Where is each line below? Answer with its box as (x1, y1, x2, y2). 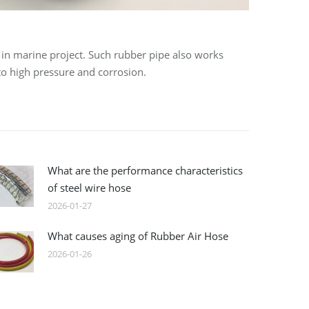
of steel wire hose (48, 180, 132, 195)
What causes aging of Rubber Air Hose (48, 228, 229, 243)
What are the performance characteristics (48, 163, 243, 177)
